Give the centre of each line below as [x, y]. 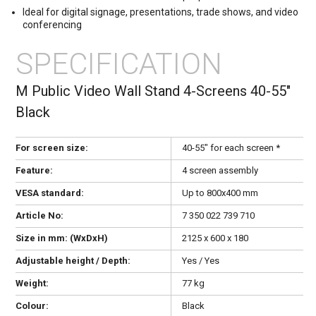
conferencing [52, 24]
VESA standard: [50, 193]
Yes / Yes [201, 260]
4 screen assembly [220, 170]
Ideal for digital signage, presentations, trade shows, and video [160, 12]
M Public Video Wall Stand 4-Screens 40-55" [153, 91]
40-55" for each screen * [231, 147]
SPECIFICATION [119, 63]
